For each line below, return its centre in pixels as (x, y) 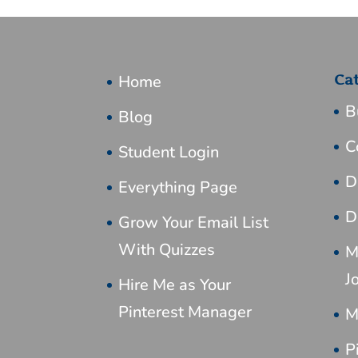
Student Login (169, 152)
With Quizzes (167, 249)
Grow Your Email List (194, 222)
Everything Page (178, 187)
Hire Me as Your (175, 284)
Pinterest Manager (185, 312)
